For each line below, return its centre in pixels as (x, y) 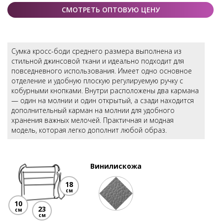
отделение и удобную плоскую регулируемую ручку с (97, 80)
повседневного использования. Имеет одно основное (102, 71)
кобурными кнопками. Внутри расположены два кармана (105, 90)
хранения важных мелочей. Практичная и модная (92, 120)
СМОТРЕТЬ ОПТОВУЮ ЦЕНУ (110, 9)
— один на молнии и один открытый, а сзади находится (103, 100)
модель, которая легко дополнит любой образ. (89, 130)
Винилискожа (116, 166)
